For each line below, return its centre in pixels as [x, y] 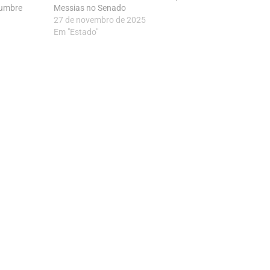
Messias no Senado [90, 8]
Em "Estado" [76, 32]
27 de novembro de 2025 [100, 20]
